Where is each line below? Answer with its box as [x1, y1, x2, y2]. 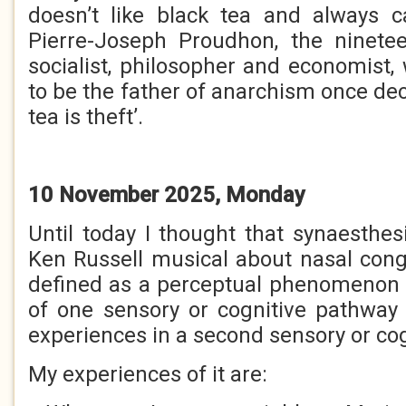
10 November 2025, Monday [28, 182, 305, 208]
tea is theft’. [28, 104, 143, 130]
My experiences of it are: [28, 362, 267, 387]
